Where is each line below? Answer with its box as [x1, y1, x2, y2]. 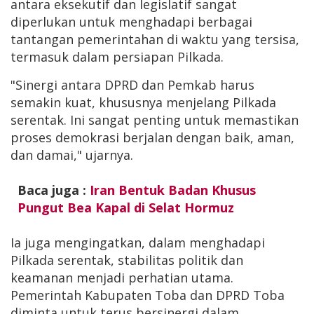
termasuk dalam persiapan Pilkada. [11, 48, 224, 65]
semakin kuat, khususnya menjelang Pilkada [11, 94, 276, 111]
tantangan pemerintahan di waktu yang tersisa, [11, 31, 299, 48]
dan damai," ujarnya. [11, 146, 133, 163]
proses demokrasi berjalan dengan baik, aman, [11, 129, 294, 146]
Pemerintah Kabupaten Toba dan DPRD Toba [11, 287, 285, 303]
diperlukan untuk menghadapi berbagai [11, 13, 252, 30]
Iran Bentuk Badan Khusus [90, 182, 256, 198]
